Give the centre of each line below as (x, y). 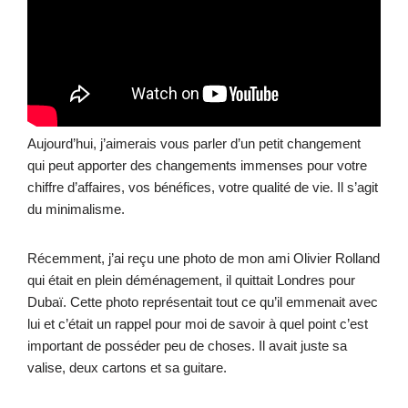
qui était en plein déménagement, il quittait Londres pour (191, 280)
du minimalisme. (76, 209)
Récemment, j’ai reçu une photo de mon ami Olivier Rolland (204, 258)
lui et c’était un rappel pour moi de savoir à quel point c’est (198, 323)
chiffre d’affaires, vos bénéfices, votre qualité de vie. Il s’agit (203, 187)
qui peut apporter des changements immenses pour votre (197, 165)
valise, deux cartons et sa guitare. (129, 367)
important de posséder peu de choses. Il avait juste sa (187, 345)
